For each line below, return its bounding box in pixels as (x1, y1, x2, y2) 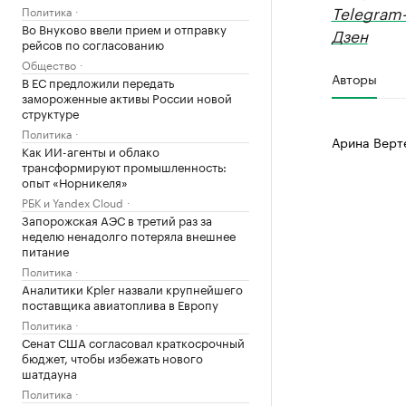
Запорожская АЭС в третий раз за (22, 210, 212, 228)
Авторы (331, 68, 377, 88)
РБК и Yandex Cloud (22, 193, 123, 210)
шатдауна (22, 363, 77, 382)
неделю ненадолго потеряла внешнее (22, 226, 236, 244)
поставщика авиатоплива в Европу (22, 295, 218, 313)
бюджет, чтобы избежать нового (22, 348, 203, 366)
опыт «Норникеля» (22, 172, 128, 190)
